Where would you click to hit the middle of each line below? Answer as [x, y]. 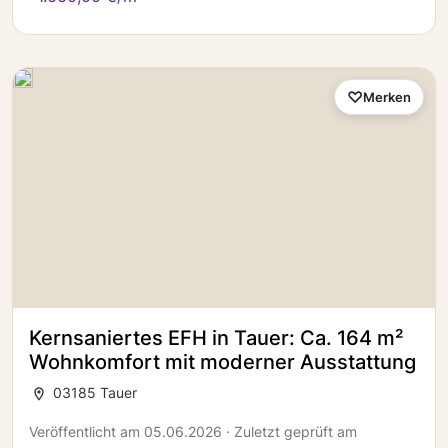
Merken [387, 96]
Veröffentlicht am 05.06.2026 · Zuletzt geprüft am [193, 431]
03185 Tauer [93, 392]
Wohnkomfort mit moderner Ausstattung [222, 362]
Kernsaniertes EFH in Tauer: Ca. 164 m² [216, 338]
